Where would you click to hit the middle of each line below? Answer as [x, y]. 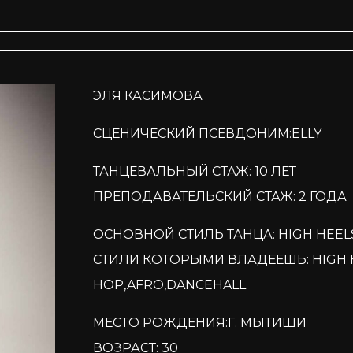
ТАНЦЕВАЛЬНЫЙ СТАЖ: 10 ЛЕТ [194, 171]
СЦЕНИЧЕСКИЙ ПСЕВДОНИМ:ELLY [207, 133]
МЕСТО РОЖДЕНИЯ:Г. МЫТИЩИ [199, 322]
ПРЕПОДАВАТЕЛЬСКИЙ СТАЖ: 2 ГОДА [219, 196]
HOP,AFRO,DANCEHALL [169, 284]
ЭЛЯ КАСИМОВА [147, 95]
